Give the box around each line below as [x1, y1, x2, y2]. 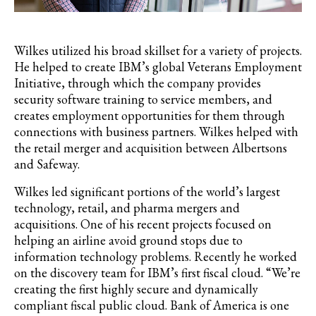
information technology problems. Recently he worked [14, 248, 297, 265]
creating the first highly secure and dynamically [14, 281, 258, 298]
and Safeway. [14, 156, 80, 173]
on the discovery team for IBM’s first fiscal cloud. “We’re [14, 265, 300, 281]
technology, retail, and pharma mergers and [14, 200, 240, 217]
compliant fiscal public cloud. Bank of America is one [14, 297, 289, 314]
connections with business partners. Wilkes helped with [14, 123, 298, 140]
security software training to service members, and [14, 91, 272, 108]
